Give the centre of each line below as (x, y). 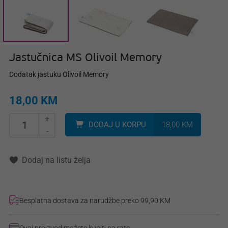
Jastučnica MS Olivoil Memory (85, 59)
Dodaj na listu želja (56, 160)
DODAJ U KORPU (117, 125)
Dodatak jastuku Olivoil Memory (59, 75)
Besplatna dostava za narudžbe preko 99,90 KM (95, 201)
